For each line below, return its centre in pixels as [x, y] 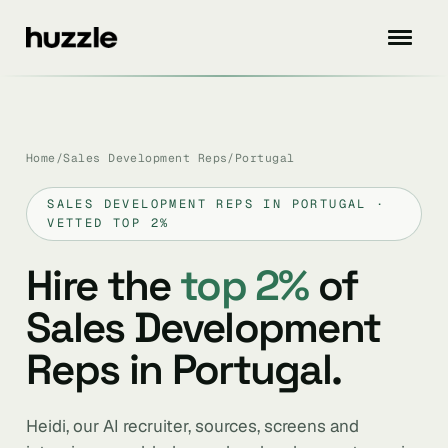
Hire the [103, 285]
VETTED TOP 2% [108, 223]
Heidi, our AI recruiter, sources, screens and [192, 426]
